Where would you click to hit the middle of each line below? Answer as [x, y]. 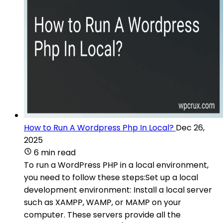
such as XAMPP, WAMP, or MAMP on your [103, 202]
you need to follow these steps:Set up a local [111, 177]
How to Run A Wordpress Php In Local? [99, 127]
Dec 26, [190, 127]
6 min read [55, 152]
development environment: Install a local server [118, 190]
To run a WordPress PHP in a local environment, [116, 165]
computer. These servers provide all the [102, 215]
